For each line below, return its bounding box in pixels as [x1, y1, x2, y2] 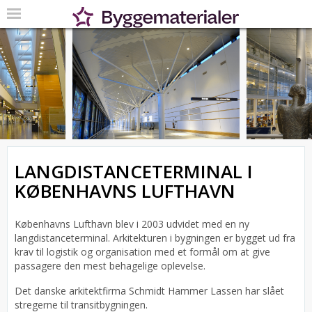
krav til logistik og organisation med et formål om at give [15, 245, 270, 258]
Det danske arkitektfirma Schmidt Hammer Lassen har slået [15, 284, 284, 297]
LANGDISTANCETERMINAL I [15, 159, 253, 184]
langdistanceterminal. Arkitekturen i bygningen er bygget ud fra [15, 231, 295, 244]
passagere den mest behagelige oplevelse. [15, 259, 208, 272]
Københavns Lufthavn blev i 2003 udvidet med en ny [15, 217, 249, 231]
